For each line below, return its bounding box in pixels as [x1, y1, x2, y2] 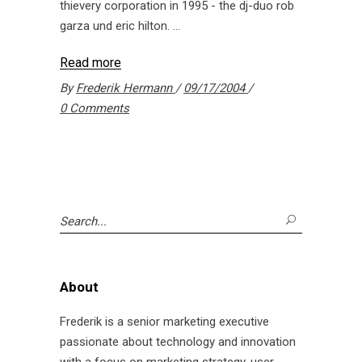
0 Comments [60, 101, 129, 116]
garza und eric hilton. [60, 19, 173, 33]
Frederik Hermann [76, 81, 175, 95]
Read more [60, 55, 121, 71]
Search [59, 211, 96, 225]
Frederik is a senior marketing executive [60, 314, 269, 329]
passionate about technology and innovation [60, 335, 296, 349]
